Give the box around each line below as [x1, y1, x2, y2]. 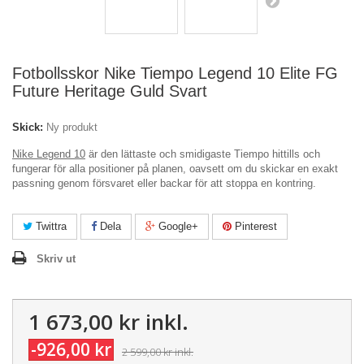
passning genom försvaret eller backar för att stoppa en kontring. [12, 177, 316, 189]
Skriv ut [37, 253, 76, 265]
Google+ [155, 220, 198, 232]
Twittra [32, 220, 67, 232]
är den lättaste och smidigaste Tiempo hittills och [85, 148, 320, 160]
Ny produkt [46, 121, 97, 133]
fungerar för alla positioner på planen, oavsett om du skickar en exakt [12, 162, 338, 175]
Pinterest [232, 220, 277, 232]
